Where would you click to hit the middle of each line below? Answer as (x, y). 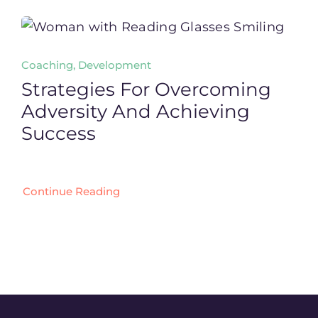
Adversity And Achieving (135, 111)
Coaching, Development (86, 65)
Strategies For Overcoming (146, 89)
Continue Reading (71, 191)
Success (58, 133)
